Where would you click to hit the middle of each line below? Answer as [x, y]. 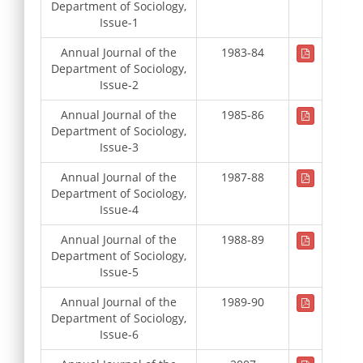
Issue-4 [119, 209]
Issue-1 [119, 22]
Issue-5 [119, 271]
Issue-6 [119, 334]
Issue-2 [119, 84]
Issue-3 [119, 147]
